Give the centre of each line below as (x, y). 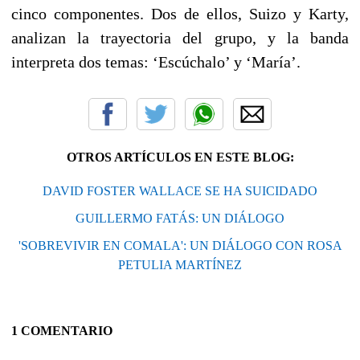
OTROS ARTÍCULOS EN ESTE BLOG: (180, 157)
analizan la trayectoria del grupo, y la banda (180, 38)
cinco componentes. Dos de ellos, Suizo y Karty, (180, 14)
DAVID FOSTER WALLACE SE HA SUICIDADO (180, 191)
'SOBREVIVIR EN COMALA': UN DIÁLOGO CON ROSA (180, 246)
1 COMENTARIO (62, 331)
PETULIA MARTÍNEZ (180, 265)
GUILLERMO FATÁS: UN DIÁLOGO (180, 219)
